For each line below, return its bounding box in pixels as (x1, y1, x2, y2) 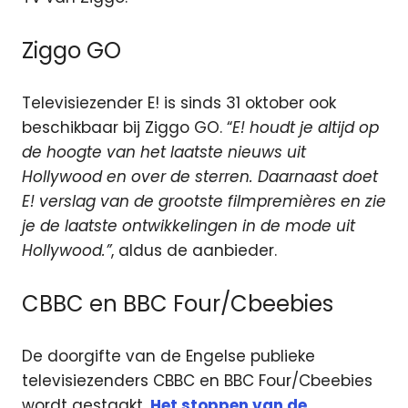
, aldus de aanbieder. (111, 240, 277, 262)
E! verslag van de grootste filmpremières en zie (22, 190, 386, 213)
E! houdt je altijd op (232, 117, 379, 139)
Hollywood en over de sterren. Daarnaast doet (22, 166, 378, 189)
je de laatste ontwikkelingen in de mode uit (22, 215, 355, 238)
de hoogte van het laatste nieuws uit (22, 141, 306, 164)
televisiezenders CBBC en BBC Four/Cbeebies (22, 370, 372, 393)
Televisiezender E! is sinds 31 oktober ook (22, 92, 336, 115)
